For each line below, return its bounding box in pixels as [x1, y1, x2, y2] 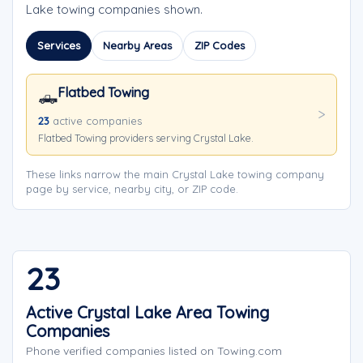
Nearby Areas [103, 39, 172, 52]
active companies [49, 114, 142, 127]
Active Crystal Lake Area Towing [26, 302, 269, 322]
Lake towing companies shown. [26, 2, 203, 17]
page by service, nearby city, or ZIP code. [26, 182, 238, 195]
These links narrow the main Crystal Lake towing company [26, 168, 324, 181]
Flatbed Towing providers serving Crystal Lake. [38, 131, 254, 144]
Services [37, 39, 80, 52]
